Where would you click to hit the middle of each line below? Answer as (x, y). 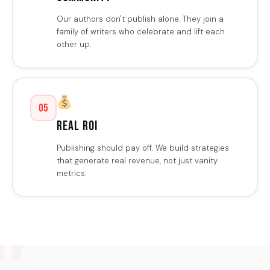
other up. (74, 45)
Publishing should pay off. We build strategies (143, 148)
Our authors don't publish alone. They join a (140, 19)
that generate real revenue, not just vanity (137, 160)
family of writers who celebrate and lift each (140, 32)
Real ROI (77, 126)
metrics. (71, 173)
